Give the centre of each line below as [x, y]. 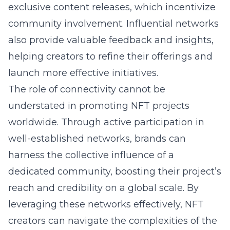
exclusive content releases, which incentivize [112, 7]
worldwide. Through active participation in [106, 122]
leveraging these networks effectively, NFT [106, 204]
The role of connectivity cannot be [87, 89]
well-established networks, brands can [97, 139]
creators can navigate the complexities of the [113, 221]
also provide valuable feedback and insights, [111, 40]
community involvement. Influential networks [113, 24]
